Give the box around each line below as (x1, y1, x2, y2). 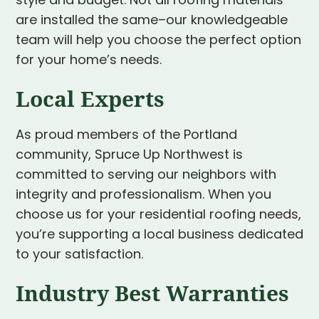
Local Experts (16, 84, 164, 113)
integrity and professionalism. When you (16, 189, 271, 203)
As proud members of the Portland (16, 129, 237, 143)
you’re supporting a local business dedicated (16, 229, 303, 243)
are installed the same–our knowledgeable (16, 14, 288, 28)
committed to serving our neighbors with (16, 169, 276, 183)
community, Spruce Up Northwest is (16, 149, 243, 163)
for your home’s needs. (16, 54, 162, 68)
